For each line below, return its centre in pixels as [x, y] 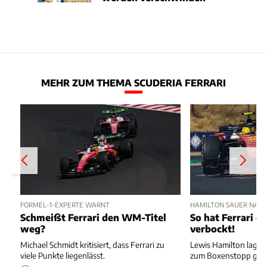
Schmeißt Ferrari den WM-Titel [94, 218]
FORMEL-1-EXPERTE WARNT [65, 204]
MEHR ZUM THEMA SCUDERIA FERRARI [133, 83]
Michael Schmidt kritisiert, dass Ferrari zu [92, 245]
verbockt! [213, 229]
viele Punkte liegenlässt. [63, 256]
